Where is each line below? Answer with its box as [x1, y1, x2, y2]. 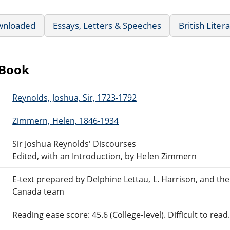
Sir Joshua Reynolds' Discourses [12, 138, 137, 149]
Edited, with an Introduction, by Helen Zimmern [12, 150, 197, 162]
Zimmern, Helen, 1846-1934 [12, 114, 119, 126]
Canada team [12, 185, 64, 197]
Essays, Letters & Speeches [53, 19, 162, 31]
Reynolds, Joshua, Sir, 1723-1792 [12, 91, 137, 103]
